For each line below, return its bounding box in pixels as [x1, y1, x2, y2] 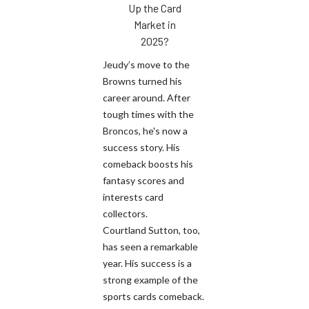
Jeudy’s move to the [103, 58, 190, 70]
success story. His [103, 141, 180, 153]
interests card [103, 190, 163, 203]
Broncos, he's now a [103, 124, 188, 137]
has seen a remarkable [103, 240, 198, 252]
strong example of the [103, 273, 198, 286]
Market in [133, 17, 176, 31]
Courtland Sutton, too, [103, 223, 200, 236]
